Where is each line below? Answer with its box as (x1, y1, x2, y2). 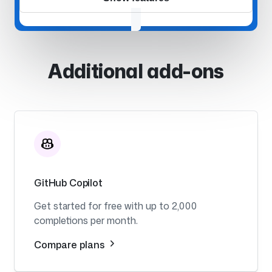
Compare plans (34, 238, 107, 252)
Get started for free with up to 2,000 (34, 199, 197, 213)
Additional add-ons (47, 57, 225, 85)
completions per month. (34, 214, 138, 228)
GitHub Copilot (34, 176, 103, 190)
